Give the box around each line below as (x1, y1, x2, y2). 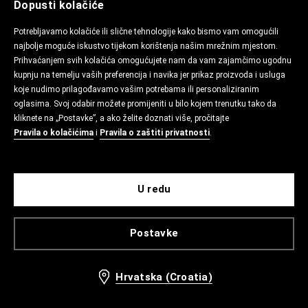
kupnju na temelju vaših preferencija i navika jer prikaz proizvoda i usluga (14, 70, 285, 80)
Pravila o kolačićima (14, 128, 93, 137)
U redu (137, 183, 171, 195)
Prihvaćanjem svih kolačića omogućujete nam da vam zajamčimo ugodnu (14, 56, 291, 65)
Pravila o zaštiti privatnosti (100, 128, 210, 137)
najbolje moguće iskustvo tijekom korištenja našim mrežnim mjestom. (14, 41, 278, 51)
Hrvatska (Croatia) (115, 270, 212, 283)
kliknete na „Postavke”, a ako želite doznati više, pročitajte (14, 113, 229, 123)
